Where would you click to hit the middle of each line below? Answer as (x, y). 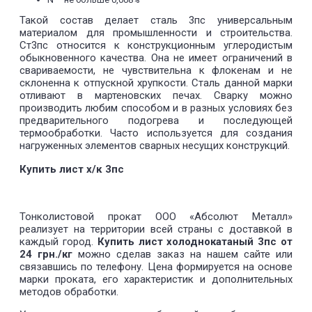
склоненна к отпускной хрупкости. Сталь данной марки (156, 83)
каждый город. (58, 242)
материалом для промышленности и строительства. (156, 33)
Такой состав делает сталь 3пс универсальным (156, 21)
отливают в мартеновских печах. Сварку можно (156, 96)
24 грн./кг (46, 255)
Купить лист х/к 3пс (72, 169)
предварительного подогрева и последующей (156, 121)
